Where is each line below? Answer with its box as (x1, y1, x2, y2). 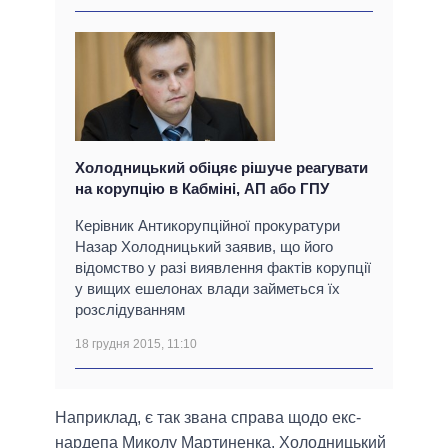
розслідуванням (75, 300, 185, 318)
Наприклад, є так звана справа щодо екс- (55, 408, 361, 426)
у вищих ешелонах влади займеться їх (75, 279, 340, 297)
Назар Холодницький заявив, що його (75, 237, 333, 255)
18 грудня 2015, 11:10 (75, 336, 197, 351)
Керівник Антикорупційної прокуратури (75, 216, 340, 234)
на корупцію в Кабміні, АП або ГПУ (75, 179, 329, 197)
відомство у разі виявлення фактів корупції (75, 258, 371, 276)
